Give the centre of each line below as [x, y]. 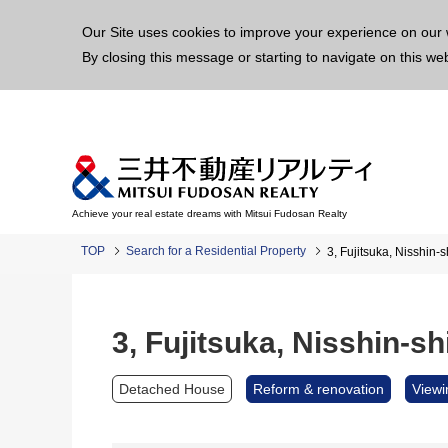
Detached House [172, 389]
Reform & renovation [318, 389]
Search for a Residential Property [216, 251]
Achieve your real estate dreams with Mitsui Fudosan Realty [209, 213]
